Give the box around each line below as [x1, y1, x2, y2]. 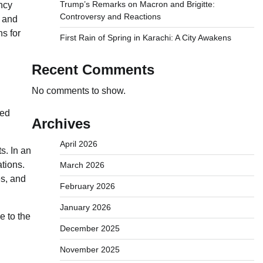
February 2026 [59, 181, 115, 191]
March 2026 [59, 160, 104, 170]
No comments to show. [31, 86, 126, 96]
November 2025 [59, 245, 120, 254]
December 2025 [59, 224, 120, 233]
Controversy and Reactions [59, 12, 161, 21]
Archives [31, 116, 90, 131]
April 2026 [59, 139, 97, 149]
